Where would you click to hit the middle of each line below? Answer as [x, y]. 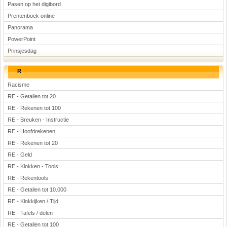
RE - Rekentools [28, 178]
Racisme [18, 85]
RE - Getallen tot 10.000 [37, 190]
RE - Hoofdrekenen [31, 131]
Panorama [20, 27]
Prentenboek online [31, 16]
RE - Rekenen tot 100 [34, 108]
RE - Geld [20, 155]
